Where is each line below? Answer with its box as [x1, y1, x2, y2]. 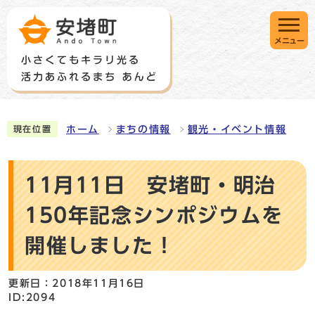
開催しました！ [25, 236, 176, 256]
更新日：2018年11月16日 [8, 278, 145, 289]
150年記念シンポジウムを [25, 205, 283, 226]
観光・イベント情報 [187, 124, 287, 135]
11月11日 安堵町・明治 [25, 175, 276, 195]
